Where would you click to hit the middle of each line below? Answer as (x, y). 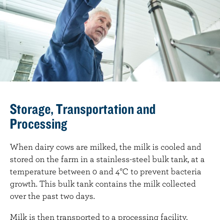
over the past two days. (52, 195)
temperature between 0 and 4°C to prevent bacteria (106, 171)
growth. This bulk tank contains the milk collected (103, 183)
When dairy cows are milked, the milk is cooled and (106, 146)
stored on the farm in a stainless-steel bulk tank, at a (107, 159)
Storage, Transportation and (83, 108)
